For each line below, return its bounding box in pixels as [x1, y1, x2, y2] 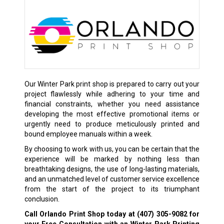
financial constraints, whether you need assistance [24, 99, 200, 108]
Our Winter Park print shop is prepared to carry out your [24, 79, 200, 88]
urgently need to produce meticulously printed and [24, 119, 200, 128]
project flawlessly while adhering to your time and [24, 89, 200, 98]
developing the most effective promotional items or [24, 109, 200, 118]
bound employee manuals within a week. [24, 129, 152, 138]
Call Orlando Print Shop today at [24, 209, 137, 218]
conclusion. [24, 194, 59, 203]
